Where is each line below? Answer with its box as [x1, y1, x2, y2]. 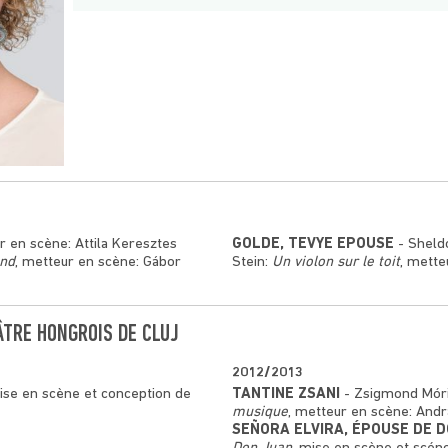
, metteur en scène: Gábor [15, 254, 181, 270]
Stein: [231, 254, 272, 270]
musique [231, 404, 288, 420]
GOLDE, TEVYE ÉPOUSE [231, 236, 394, 252]
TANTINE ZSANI [231, 386, 340, 402]
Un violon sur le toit [271, 254, 400, 270]
